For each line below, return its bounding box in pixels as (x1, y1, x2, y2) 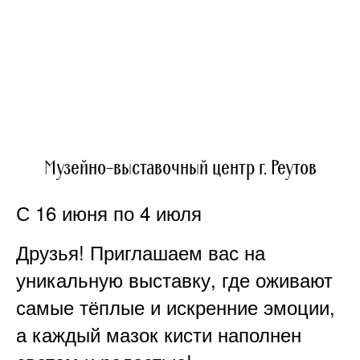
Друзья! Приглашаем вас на (16, 237, 265, 266)
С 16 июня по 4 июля (16, 198, 202, 227)
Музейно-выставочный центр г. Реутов (43, 155, 317, 181)
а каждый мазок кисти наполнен (16, 319, 301, 348)
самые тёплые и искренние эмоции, (16, 292, 335, 321)
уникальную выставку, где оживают (16, 264, 333, 293)
